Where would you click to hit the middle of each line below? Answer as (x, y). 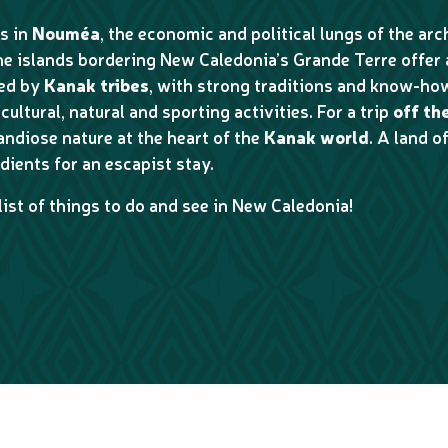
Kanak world (316, 136)
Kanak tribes (96, 84)
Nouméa (66, 32)
